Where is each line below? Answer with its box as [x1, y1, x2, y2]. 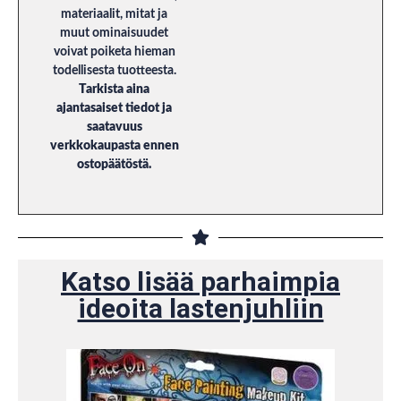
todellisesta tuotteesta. [52, 64, 176, 77]
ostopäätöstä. [77, 158, 151, 171]
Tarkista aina [79, 82, 149, 96]
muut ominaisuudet [60, 26, 168, 39]
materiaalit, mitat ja [61, 7, 167, 21]
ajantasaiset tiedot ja [56, 101, 172, 115]
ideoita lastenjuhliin [77, 293, 324, 325]
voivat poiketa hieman [53, 45, 175, 58]
